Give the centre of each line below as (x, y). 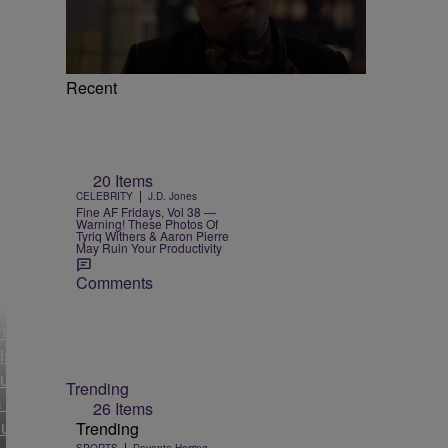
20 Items (123, 180)
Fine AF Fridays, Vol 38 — (146, 211)
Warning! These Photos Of (147, 223)
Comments (114, 282)
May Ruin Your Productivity (149, 247)
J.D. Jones (172, 195)
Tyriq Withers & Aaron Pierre (152, 235)
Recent (91, 87)
